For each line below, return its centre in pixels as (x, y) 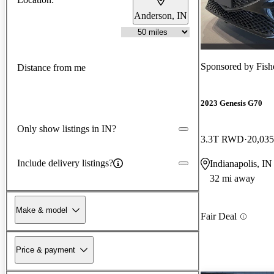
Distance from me (51, 68)
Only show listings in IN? (67, 128)
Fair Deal (219, 217)
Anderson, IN (161, 15)
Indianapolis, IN (241, 164)
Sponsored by (228, 66)
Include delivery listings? (65, 163)
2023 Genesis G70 (231, 103)
